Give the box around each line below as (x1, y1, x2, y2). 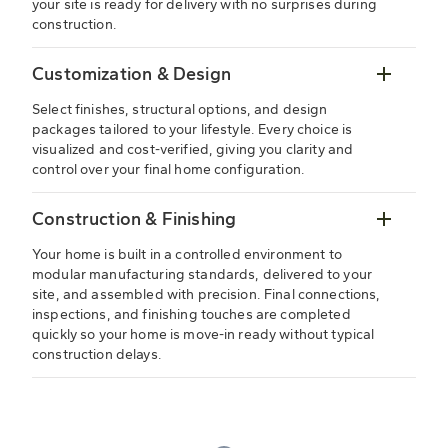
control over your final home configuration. (32, 161, 306, 179)
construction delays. (32, 346, 162, 364)
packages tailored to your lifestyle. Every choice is (32, 121, 353, 139)
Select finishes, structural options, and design (32, 101, 328, 119)
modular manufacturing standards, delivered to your (32, 266, 373, 284)
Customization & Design (32, 63, 231, 86)
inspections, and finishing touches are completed (32, 306, 351, 324)
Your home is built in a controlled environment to (32, 246, 342, 264)
